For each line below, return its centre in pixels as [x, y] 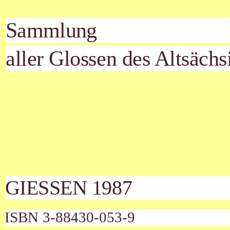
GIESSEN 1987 [69, 188]
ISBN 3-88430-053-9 [70, 217]
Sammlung [51, 30]
